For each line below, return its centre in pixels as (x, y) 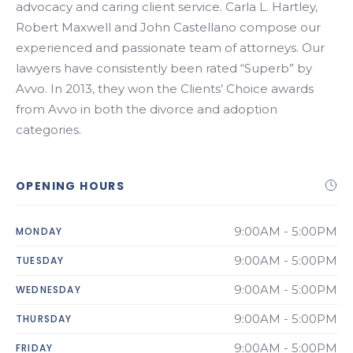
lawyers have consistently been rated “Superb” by (164, 68)
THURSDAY (44, 319)
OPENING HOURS (71, 186)
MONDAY (39, 231)
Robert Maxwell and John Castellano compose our (168, 27)
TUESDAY (40, 260)
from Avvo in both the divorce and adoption (147, 109)
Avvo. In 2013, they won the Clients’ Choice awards (165, 89)
